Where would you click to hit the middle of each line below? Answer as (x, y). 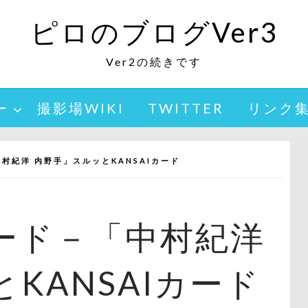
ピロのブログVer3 (154, 32)
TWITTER (186, 108)
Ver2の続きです (154, 62)
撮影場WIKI (81, 108)
